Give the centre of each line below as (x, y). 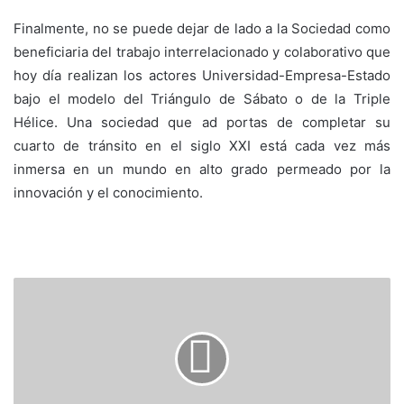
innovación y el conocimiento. (108, 192)
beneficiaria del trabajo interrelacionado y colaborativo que (202, 51)
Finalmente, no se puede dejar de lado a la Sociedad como (202, 28)
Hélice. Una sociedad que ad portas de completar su (202, 122)
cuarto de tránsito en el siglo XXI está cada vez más (202, 145)
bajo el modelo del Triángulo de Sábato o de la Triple (202, 98)
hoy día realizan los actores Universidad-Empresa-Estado (202, 75)
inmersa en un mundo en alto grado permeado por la (202, 169)
